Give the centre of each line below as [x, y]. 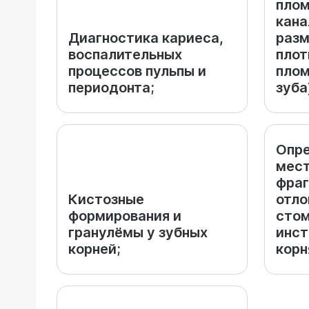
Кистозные [106, 199]
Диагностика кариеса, [146, 38]
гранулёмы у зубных [138, 232]
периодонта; [111, 88]
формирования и [125, 216]
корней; [94, 249]
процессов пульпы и [137, 71]
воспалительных [125, 54]
